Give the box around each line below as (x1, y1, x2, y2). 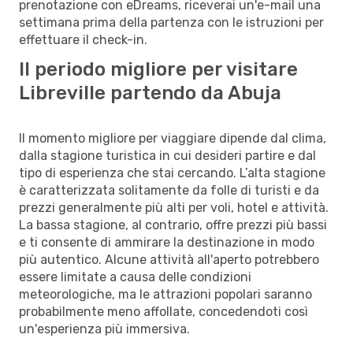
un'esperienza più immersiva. (19, 321, 190, 336)
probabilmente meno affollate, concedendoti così (19, 303, 308, 319)
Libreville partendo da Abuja (19, 81, 281, 104)
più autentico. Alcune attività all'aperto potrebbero (19, 251, 319, 267)
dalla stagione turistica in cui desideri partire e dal (19, 147, 316, 163)
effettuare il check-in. (19, 32, 147, 47)
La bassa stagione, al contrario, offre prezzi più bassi (19, 217, 327, 232)
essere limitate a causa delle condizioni (19, 269, 251, 284)
